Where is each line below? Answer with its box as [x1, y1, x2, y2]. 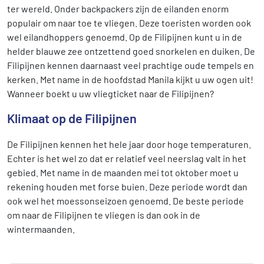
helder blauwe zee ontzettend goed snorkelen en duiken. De [7, 45, 255, 57]
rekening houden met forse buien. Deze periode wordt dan [7, 181, 247, 192]
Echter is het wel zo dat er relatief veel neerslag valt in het [7, 153, 246, 164]
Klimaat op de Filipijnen [7, 110, 137, 126]
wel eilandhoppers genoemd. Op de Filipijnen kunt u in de [7, 31, 242, 42]
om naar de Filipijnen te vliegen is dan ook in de [7, 209, 200, 220]
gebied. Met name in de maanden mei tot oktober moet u [7, 167, 239, 178]
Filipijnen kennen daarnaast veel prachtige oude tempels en [7, 60, 254, 71]
